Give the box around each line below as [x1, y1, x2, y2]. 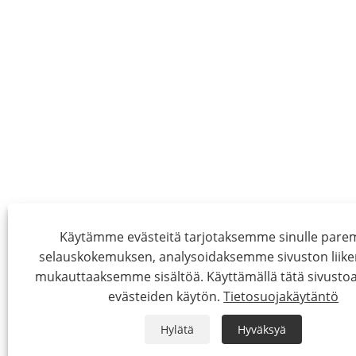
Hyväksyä [238, 322, 287, 337]
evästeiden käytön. [108, 288, 224, 305]
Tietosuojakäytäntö [223, 288, 339, 305]
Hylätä [161, 322, 195, 337]
